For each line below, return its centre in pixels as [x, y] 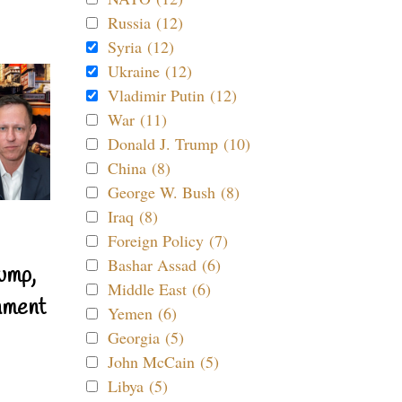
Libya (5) [138, 386]
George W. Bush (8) [174, 192]
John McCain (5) [163, 362]
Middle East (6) [159, 289]
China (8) [139, 168]
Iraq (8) [133, 216]
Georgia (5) [146, 337]
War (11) [137, 119]
